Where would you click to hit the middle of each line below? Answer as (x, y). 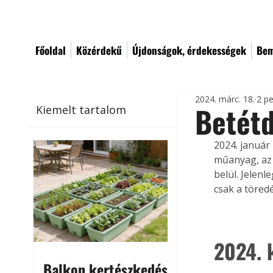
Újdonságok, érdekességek (189, 50)
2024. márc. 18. (225, 99)
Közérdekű (99, 50)
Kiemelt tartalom (81, 109)
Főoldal (51, 50)
